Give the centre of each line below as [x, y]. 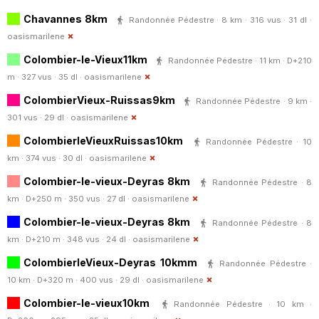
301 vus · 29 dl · [39, 117]
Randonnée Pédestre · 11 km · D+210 [240, 60]
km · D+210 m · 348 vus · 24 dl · [70, 239]
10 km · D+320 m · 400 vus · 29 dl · [77, 279]
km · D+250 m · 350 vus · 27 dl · [69, 198]
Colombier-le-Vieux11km [85, 59]
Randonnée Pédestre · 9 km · [254, 101]
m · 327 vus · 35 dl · [46, 77]
